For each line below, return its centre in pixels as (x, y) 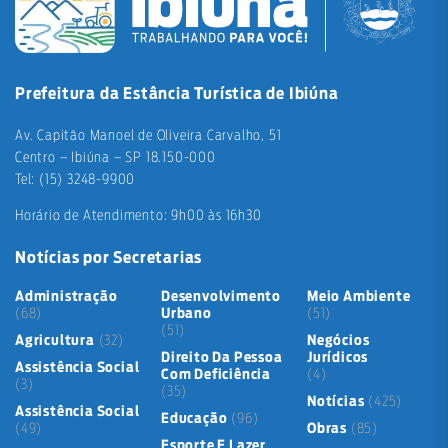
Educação (194, 419)
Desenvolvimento (221, 297)
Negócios (338, 341)
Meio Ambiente (359, 297)
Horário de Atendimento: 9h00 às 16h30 (138, 216)
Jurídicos (338, 358)
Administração (66, 297)
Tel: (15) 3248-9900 (75, 180)
